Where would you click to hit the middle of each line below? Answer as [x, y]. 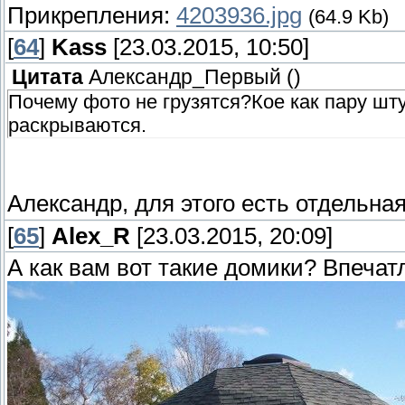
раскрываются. [77, 126]
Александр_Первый [185, 78]
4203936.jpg [239, 15]
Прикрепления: [92, 15]
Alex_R [91, 236]
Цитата [47, 78]
